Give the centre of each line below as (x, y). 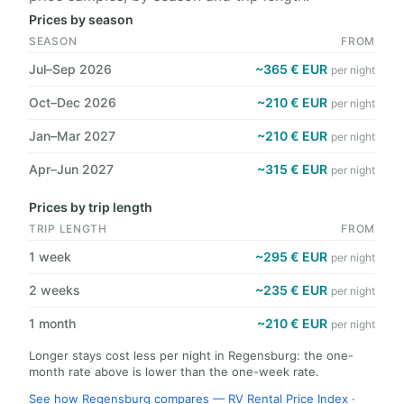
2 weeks (55, 290)
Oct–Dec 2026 (73, 102)
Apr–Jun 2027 (71, 169)
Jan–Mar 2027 (72, 136)
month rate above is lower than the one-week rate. (174, 372)
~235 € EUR (291, 290)
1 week (50, 257)
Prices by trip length (91, 207)
